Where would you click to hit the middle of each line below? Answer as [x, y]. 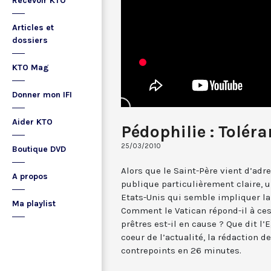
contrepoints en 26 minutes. [181, 250]
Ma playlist [34, 204]
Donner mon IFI [42, 95]
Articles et [33, 28]
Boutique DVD [39, 149]
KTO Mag [31, 67]
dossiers [30, 40]
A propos [30, 176]
